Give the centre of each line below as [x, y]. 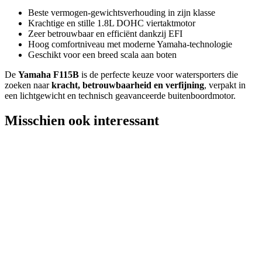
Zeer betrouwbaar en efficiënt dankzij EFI [105, 33]
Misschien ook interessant [82, 120]
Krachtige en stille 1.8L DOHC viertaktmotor [112, 23]
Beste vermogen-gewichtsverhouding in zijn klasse [122, 12]
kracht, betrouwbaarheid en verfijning [128, 85]
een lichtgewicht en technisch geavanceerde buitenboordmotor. [120, 95]
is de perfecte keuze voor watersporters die [158, 74]
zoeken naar [28, 85]
